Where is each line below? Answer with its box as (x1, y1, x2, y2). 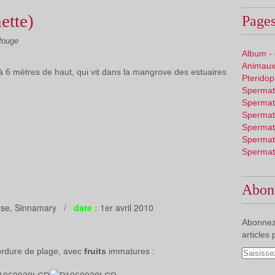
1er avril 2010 (98, 201, 153, 214)
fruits (84, 246, 106, 256)
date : (74, 201, 98, 214)
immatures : (106, 246, 155, 256)
